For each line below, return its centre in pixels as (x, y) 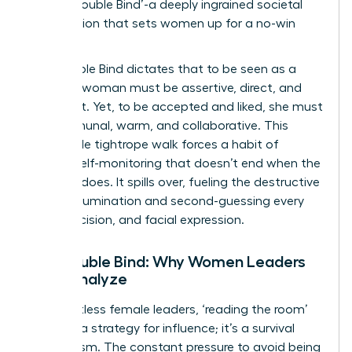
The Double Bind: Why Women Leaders (167, 261)
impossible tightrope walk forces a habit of (154, 144)
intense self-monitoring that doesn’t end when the (175, 163)
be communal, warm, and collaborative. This (159, 125)
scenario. (55, 42)
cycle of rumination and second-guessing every (167, 201)
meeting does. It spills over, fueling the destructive (174, 182)
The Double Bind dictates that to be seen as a (163, 69)
